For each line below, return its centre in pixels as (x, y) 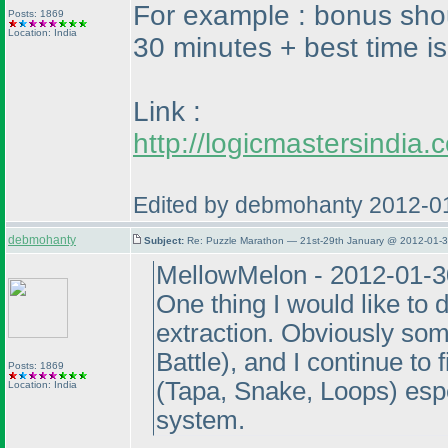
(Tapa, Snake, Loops (272, 391)
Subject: (165, 240)
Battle (188, 362)
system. (200, 420)
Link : (167, 111)
